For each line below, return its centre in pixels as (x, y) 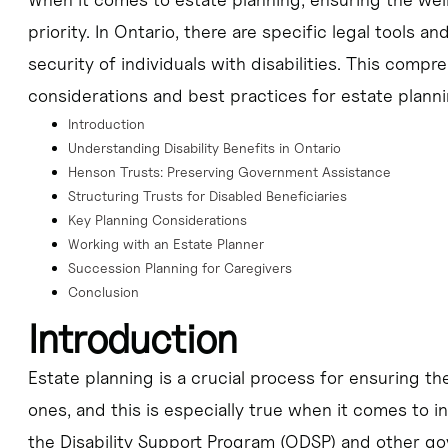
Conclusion (103, 292)
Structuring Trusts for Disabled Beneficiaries (207, 196)
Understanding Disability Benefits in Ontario (204, 148)
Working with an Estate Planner (165, 244)
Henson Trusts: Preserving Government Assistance (229, 172)
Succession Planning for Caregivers (179, 268)
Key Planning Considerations (157, 220)
